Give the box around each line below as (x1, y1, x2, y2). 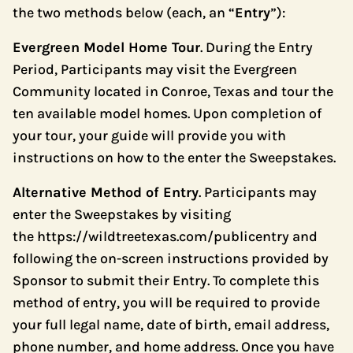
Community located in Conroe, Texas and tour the (13, 83, 333, 100)
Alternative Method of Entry (13, 184, 199, 201)
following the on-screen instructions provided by (13, 250, 329, 267)
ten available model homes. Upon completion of (13, 105, 321, 122)
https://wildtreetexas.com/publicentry (37, 228, 289, 245)
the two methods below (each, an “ (13, 4, 235, 21)
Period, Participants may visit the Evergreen (13, 61, 297, 78)
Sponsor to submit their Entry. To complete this (13, 272, 319, 289)
